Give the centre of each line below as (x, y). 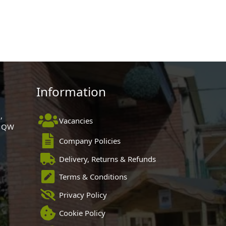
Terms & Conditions (93, 177)
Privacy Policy (83, 195)
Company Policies (90, 140)
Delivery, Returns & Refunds (107, 159)
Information (71, 91)
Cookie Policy (82, 213)
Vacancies (76, 120)
